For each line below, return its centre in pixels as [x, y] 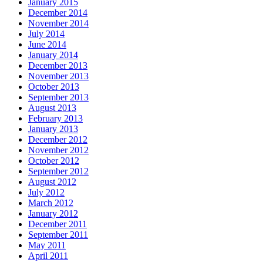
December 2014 [58, 13]
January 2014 [53, 55]
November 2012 [58, 150]
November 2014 [58, 23]
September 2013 [58, 97]
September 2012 [58, 171]
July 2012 [46, 192]
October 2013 [54, 87]
